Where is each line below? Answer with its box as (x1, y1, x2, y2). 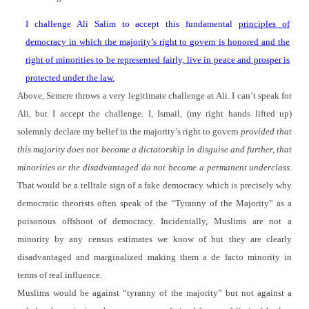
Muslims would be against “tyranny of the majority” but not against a (17, 288, 292, 299)
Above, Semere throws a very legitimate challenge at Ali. (17, 90, 230, 101)
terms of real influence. (17, 270, 102, 281)
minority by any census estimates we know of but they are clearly (17, 234, 292, 245)
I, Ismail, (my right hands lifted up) (148, 108, 292, 119)
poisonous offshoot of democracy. (17, 216, 155, 227)
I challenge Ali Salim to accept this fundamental (25, 19, 239, 30)
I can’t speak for (232, 90, 292, 101)
